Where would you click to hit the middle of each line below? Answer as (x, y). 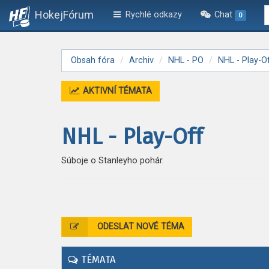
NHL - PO (186, 60)
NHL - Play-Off (132, 137)
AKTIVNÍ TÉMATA (116, 91)
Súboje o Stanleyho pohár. (113, 161)
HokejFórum (64, 15)
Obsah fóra (93, 60)
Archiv (141, 60)
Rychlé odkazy (152, 15)
